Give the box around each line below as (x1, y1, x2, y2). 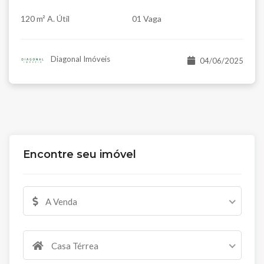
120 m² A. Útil (21, 14, 70, 24)
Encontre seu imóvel (22, 147, 136, 161)
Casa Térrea (49, 240, 98, 252)
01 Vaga (132, 14, 161, 24)
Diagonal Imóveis (48, 54, 110, 64)
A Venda (43, 196, 77, 207)
